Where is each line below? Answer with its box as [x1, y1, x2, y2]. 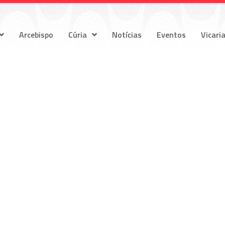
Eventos [157, 28, 186, 41]
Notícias [112, 28, 142, 41]
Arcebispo [19, 28, 54, 41]
